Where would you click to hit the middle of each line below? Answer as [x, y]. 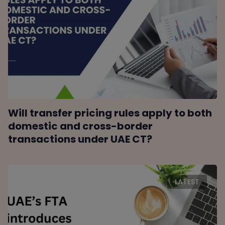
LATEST [187, 182]
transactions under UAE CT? [80, 139]
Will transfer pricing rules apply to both [110, 113]
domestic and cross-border [81, 126]
